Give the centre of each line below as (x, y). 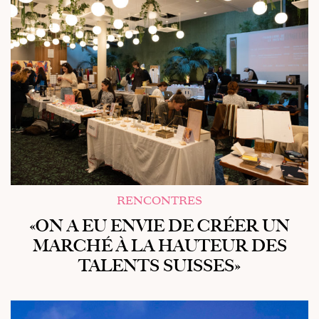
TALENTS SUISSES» (159, 266)
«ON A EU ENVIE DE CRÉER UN (159, 226)
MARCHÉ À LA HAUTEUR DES (159, 246)
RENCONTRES (159, 201)
